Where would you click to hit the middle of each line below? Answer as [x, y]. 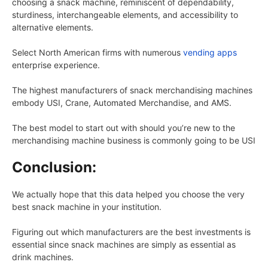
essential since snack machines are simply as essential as [124, 245]
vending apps [210, 53]
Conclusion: [54, 167]
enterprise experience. [56, 65]
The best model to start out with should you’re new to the [124, 128]
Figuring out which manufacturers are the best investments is [131, 232]
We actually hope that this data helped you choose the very [128, 194]
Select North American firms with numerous [98, 53]
